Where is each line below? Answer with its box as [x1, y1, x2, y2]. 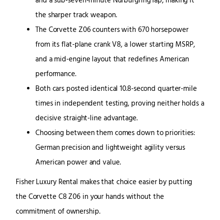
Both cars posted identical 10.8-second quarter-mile [35, 83, 197, 95]
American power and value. [35, 157, 121, 169]
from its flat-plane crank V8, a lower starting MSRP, [35, 39, 195, 51]
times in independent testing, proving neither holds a [35, 98, 204, 110]
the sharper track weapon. [35, 10, 117, 22]
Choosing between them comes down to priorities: [35, 128, 196, 139]
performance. [35, 69, 76, 81]
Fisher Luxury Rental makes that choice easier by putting [16, 177, 192, 189]
